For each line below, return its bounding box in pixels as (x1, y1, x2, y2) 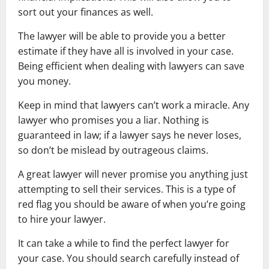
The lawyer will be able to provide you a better (18, 29, 226, 43)
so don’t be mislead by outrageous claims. (18, 144, 208, 157)
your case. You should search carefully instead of (18, 252, 239, 265)
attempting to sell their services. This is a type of (18, 183, 235, 196)
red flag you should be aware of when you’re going (18, 198, 246, 211)
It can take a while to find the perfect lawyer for (18, 237, 229, 250)
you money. (18, 74, 71, 88)
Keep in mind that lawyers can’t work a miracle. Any (18, 98, 249, 112)
